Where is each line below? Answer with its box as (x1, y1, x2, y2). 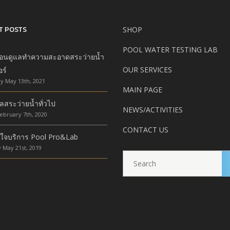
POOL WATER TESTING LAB (123, 45, 218, 55)
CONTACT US (123, 125, 168, 135)
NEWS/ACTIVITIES (123, 105, 183, 115)
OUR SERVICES (123, 65, 172, 75)
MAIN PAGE (123, 85, 162, 95)
